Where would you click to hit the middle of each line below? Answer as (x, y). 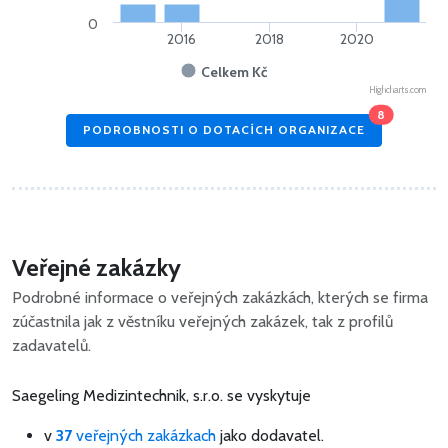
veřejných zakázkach (144, 435)
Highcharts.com (397, 89)
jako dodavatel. (270, 435)
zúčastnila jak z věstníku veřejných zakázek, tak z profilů (202, 321)
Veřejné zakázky (96, 267)
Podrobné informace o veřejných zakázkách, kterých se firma (220, 297)
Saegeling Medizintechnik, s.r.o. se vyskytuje (161, 395)
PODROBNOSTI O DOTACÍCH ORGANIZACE (224, 130)
